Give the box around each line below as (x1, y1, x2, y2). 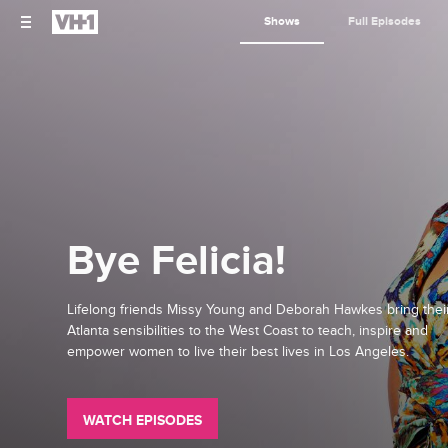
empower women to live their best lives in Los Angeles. (67, 342, 410, 360)
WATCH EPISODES (83, 411, 203, 429)
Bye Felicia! (67, 235, 287, 287)
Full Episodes (347, 14, 421, 29)
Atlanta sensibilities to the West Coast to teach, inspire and (67, 321, 429, 339)
